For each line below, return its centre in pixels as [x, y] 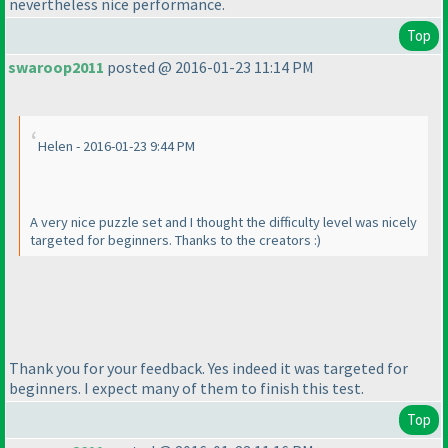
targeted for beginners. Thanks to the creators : [173, 240]
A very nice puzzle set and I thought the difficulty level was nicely [223, 222]
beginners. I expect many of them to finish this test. [186, 387]
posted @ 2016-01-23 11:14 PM [209, 67]
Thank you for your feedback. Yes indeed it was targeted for [208, 367]
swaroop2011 [56, 67]
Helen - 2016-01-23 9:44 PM [116, 146]
